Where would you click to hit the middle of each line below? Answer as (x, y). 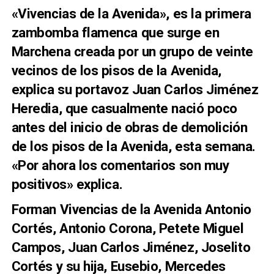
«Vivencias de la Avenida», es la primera (131, 13)
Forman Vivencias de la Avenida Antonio (131, 209)
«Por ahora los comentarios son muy (120, 165)
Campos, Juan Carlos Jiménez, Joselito (131, 247)
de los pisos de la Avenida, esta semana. (133, 146)
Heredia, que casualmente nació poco (124, 108)
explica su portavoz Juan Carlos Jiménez (135, 89)
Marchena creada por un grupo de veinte (132, 51)
